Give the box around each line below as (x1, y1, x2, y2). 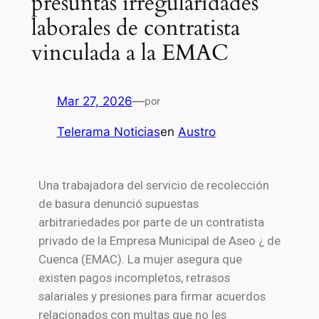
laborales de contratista (31, 12, 240, 43)
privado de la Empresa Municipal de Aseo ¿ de (38, 234, 281, 249)
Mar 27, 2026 (56, 94, 132, 109)
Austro (177, 125, 216, 140)
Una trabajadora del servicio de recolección (38, 178, 269, 193)
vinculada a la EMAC (31, 37, 229, 68)
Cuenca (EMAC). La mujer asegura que (38, 252, 242, 267)
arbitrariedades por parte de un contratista (38, 215, 264, 230)
